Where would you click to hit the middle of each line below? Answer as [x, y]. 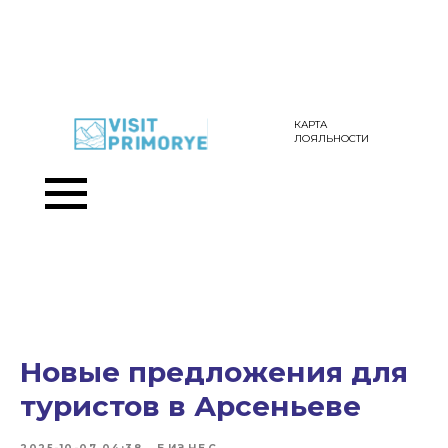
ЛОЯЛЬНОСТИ [331, 138]
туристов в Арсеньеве [190, 406]
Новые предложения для [214, 372]
